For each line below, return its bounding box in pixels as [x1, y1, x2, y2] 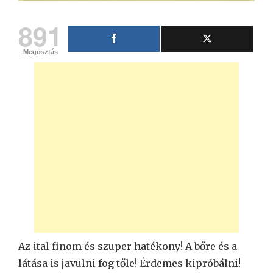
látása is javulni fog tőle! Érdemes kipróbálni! [18, 257, 241, 269]
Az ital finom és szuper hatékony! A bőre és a [18, 239, 237, 252]
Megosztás [23, 48, 58, 55]
